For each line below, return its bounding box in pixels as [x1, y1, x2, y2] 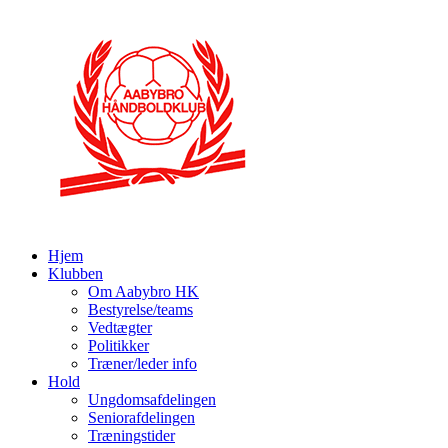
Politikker [88, 337, 149, 354]
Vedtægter [88, 319, 152, 336]
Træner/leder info [88, 355, 197, 372]
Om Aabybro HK [88, 283, 199, 300]
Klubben [48, 265, 103, 282]
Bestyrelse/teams [88, 301, 193, 318]
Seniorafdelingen [88, 409, 195, 426]
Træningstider [88, 427, 175, 444]
